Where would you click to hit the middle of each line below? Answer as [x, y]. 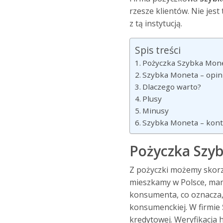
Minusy [155, 111]
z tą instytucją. [156, 24]
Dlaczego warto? [171, 87]
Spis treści [158, 50]
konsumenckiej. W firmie [175, 207]
